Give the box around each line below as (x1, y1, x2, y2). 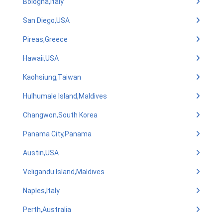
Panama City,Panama (23, 130, 92, 138)
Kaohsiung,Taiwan (23, 73, 81, 81)
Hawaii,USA (23, 54, 59, 62)
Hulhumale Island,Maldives (23, 92, 107, 100)
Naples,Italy (23, 187, 60, 195)
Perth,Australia (23, 206, 71, 214)
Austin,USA (23, 149, 59, 157)
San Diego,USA (23, 16, 70, 24)
